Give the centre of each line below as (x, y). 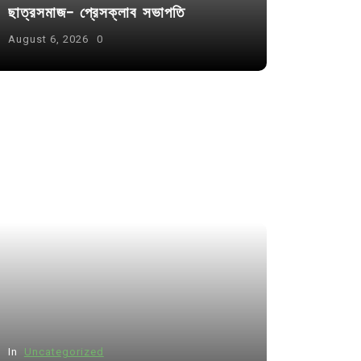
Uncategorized (64, 351)
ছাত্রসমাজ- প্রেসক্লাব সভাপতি (96, 12)
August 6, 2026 (48, 39)
